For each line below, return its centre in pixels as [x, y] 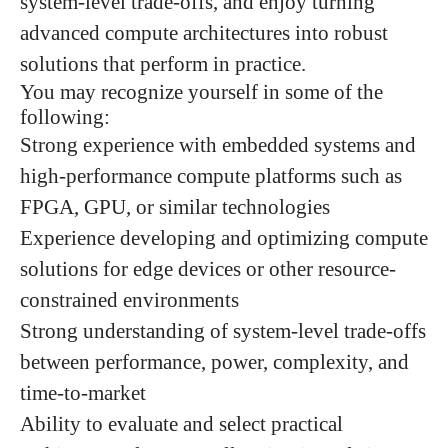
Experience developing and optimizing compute [224, 237]
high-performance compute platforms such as [211, 175]
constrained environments [129, 299]
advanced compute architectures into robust [204, 32]
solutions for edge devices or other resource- [208, 268]
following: [65, 116]
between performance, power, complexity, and [214, 361]
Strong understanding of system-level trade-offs [223, 330]
